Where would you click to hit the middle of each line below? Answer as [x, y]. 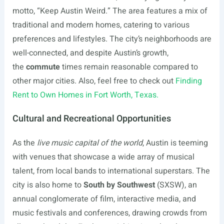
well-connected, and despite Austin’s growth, [90, 53]
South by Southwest [119, 185]
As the [24, 143]
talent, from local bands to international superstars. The [111, 171]
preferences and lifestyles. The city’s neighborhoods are [112, 39]
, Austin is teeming [175, 143]
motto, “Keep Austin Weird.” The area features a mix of [110, 11]
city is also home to [48, 185]
